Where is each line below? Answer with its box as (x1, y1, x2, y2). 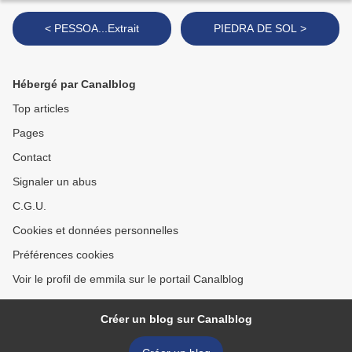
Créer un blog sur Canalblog (100, 313, 252, 326)
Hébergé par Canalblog (13, 78, 136, 91)
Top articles (13, 102, 69, 115)
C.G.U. (13, 200, 46, 213)
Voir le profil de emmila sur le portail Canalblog (13, 273, 244, 286)
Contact (13, 151, 51, 164)
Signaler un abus (13, 175, 97, 189)
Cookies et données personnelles (13, 224, 178, 237)
